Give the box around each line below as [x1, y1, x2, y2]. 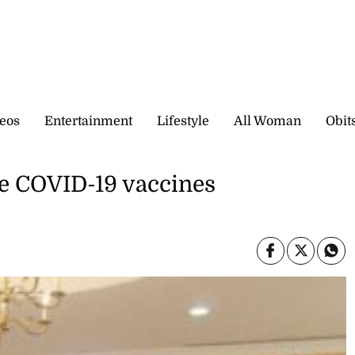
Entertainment [44, 113, 132, 128]
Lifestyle [157, 113, 209, 128]
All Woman [234, 113, 301, 128]
